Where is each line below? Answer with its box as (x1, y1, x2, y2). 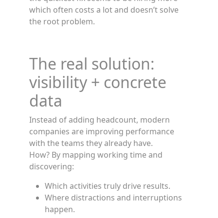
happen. (45, 204, 75, 215)
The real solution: (29, 53, 155, 74)
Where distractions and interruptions (45, 192, 182, 203)
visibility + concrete (29, 72, 166, 92)
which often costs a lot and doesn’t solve (29, 4, 179, 15)
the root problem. (29, 16, 95, 27)
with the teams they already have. (29, 138, 153, 148)
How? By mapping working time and (29, 149, 163, 160)
